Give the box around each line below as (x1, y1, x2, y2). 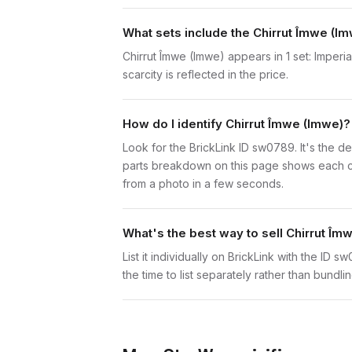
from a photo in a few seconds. (123, 177, 284, 190)
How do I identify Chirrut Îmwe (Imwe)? (123, 116, 350, 131)
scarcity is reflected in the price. (123, 68, 288, 81)
